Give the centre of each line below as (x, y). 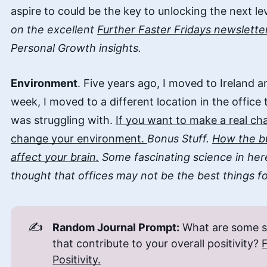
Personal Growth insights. (76, 48)
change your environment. (79, 139)
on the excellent (54, 30)
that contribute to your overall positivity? (157, 243)
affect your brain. (55, 157)
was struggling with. (63, 120)
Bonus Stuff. (180, 139)
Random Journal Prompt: (116, 227)
